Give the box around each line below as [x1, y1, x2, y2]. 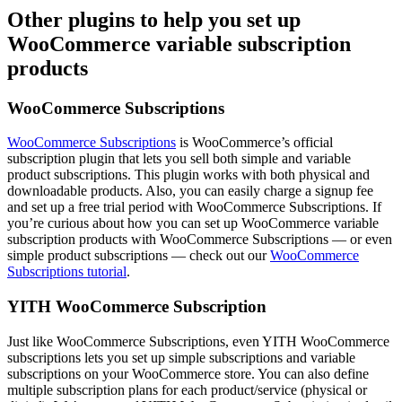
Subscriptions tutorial [7, 264, 127, 280]
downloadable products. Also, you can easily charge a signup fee [7, 183, 373, 199]
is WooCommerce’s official [176, 135, 333, 151]
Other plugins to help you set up [7, 7, 301, 31]
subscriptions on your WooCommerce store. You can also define [7, 365, 369, 381]
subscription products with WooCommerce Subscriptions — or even [7, 232, 392, 248]
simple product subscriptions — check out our [7, 248, 270, 264]
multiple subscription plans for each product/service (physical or [7, 381, 367, 398]
